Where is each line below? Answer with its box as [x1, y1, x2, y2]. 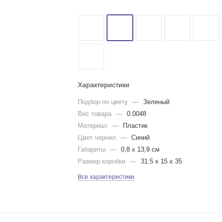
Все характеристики [78, 173, 135, 180]
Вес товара [78, 110, 114, 117]
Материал [78, 122, 110, 129]
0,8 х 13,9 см [121, 146, 160, 153]
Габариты [78, 146, 108, 153]
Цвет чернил [78, 134, 118, 141]
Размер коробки [78, 158, 128, 165]
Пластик [123, 122, 148, 129]
